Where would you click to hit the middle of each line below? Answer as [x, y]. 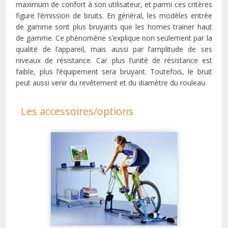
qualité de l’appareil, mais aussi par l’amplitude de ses [114, 49]
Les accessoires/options [77, 111]
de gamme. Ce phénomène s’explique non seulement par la [114, 38]
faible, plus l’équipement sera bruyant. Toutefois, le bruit [114, 72]
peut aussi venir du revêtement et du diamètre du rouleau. [111, 83]
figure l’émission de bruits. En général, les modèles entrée [114, 16]
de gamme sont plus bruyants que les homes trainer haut [114, 27]
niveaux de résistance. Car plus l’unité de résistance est [114, 61]
